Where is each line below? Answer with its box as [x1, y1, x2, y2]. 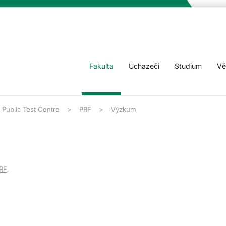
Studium [175, 62, 202, 70]
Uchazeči [129, 62, 159, 70]
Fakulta [89, 62, 114, 70]
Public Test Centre [2, 105, 60, 114]
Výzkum [111, 105, 136, 114]
